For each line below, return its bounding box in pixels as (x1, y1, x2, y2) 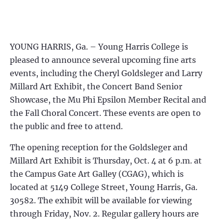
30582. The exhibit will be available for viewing (10, 195, 192, 205)
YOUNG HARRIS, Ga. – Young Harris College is (10, 42, 188, 52)
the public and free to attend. (10, 121, 123, 131)
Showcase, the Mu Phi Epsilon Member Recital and (10, 95, 206, 105)
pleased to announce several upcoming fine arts (10, 55, 196, 65)
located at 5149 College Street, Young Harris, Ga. (10, 182, 197, 192)
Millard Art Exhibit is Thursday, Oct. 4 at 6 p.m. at (10, 156, 202, 165)
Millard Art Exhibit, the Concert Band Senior (10, 82, 182, 91)
